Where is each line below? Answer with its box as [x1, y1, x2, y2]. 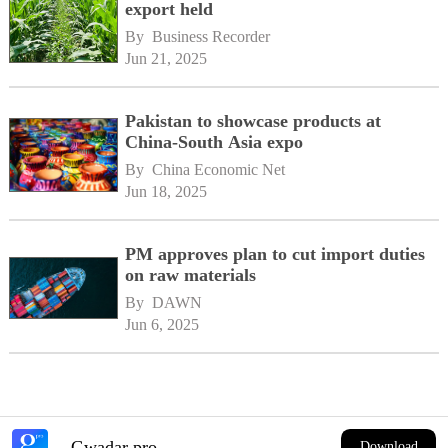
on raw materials [125, 264, 257, 285]
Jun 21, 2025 [125, 49, 208, 67]
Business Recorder [152, 27, 271, 45]
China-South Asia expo [125, 131, 304, 152]
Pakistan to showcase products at [125, 110, 382, 131]
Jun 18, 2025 [125, 182, 208, 200]
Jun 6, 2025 [125, 315, 200, 333]
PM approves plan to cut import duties [125, 243, 426, 264]
